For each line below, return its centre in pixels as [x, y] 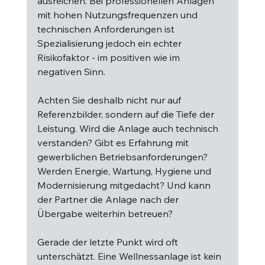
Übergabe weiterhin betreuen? [105, 214]
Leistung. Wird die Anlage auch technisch [129, 128]
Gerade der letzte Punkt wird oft [109, 242]
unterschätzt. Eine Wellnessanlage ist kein [130, 256]
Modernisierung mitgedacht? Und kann [125, 185]
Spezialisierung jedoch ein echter [110, 43]
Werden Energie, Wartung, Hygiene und [125, 171]
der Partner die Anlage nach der [109, 199]
